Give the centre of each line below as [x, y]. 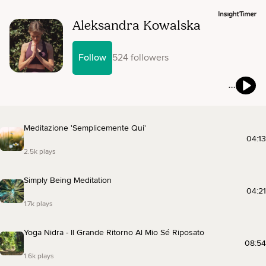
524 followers [140, 57]
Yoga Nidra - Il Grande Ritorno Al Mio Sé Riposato [114, 232]
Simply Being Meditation [68, 180]
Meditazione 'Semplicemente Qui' [85, 128]
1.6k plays [39, 256]
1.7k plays [38, 204]
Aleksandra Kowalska [137, 26]
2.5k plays [40, 151]
